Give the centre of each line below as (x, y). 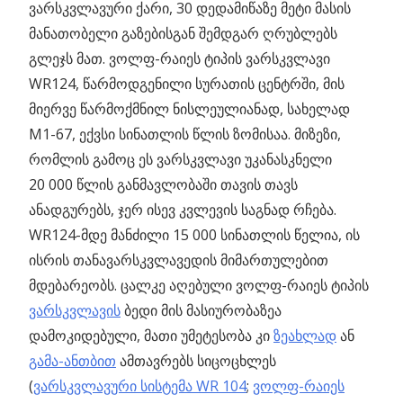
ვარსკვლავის (75, 310)
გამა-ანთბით (72, 360)
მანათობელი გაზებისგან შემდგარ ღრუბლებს (183, 33)
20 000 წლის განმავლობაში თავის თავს (163, 184)
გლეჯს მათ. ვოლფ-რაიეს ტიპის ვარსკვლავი (179, 58)
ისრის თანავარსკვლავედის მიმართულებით (179, 260)
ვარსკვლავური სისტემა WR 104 (140, 385)
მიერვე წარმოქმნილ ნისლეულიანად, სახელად (189, 108)
